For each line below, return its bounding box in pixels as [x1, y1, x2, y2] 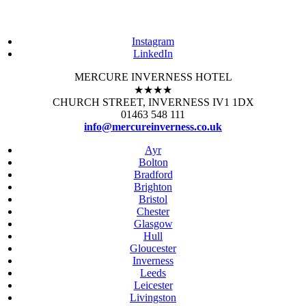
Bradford [133, 168, 173, 180]
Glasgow [133, 217, 173, 229]
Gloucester [130, 242, 176, 254]
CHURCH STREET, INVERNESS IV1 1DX [52, 96, 254, 108]
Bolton [138, 156, 168, 168]
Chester [137, 205, 169, 217]
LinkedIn [133, 47, 173, 59]
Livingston [130, 291, 176, 303]
